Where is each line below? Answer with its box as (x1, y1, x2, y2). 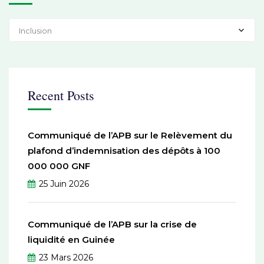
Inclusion (19, 25, 52, 35)
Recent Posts (28, 86, 94, 104)
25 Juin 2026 (39, 178, 89, 189)
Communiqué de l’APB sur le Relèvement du (28, 129, 232, 141)
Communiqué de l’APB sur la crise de (28, 218, 197, 230)
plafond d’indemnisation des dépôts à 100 (28, 144, 220, 156)
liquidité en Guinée (28, 233, 115, 245)
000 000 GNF (28, 160, 90, 171)
